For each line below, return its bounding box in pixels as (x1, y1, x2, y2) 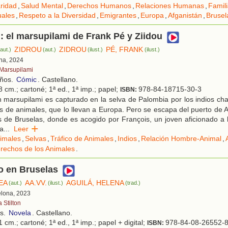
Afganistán (168, 11, 202, 20)
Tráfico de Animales (50, 134, 113, 143)
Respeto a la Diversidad (19, 11, 96, 20)
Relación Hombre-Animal (141, 134, 221, 143)
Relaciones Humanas (135, 2, 204, 10)
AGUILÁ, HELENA (66, 179, 125, 187)
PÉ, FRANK (106, 45, 144, 54)
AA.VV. (25, 179, 47, 187)
